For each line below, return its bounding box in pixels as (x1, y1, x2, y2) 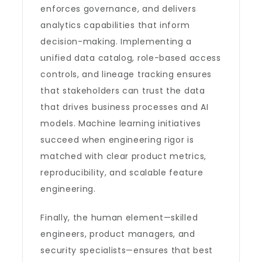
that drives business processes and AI (40, 101, 209, 113)
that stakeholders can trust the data (40, 85, 205, 96)
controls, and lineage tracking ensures (40, 68, 212, 80)
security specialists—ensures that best (40, 244, 213, 256)
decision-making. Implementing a (40, 36, 192, 47)
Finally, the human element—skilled (40, 212, 198, 223)
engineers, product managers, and (40, 228, 195, 240)
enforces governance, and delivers (40, 3, 196, 15)
